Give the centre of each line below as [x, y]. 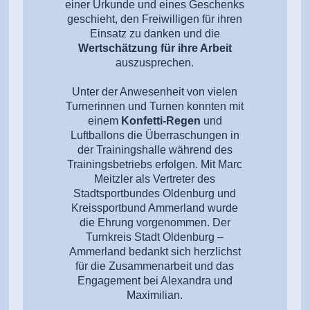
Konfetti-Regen [161, 120]
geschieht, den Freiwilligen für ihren [155, 19]
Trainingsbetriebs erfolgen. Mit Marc [155, 164]
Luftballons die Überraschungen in [155, 135]
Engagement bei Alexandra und [155, 280]
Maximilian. [155, 295]
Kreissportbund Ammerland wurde [155, 208]
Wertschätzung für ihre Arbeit [155, 48]
